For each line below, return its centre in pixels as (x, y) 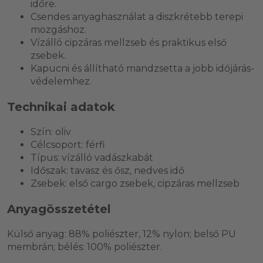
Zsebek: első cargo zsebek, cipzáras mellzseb (135, 183)
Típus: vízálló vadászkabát (92, 157)
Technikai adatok (61, 107)
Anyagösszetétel (59, 209)
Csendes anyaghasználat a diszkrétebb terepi (137, 16)
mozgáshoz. (58, 29)
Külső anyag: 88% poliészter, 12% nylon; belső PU (122, 234)
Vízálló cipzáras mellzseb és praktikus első (129, 42)
